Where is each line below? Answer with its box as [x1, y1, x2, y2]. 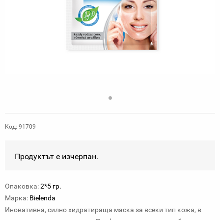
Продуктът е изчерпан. [15, 152, 98, 161]
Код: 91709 [5, 123, 36, 130]
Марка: [5, 194, 28, 202]
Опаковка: [5, 182, 39, 190]
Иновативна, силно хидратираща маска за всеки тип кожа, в [5, 206, 201, 214]
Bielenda [29, 194, 55, 202]
